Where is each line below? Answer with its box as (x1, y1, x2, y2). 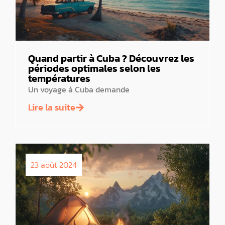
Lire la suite (28, 100, 75, 114)
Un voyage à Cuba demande (28, 83, 130, 96)
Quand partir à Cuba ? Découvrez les (28, 51, 194, 66)
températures (28, 71, 90, 86)
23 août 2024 (31, 158, 77, 171)
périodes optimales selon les (28, 61, 161, 76)
